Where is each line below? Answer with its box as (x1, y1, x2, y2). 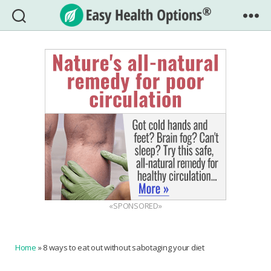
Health (135, 42, 169, 56)
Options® (135, 55, 184, 70)
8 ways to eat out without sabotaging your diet (43, 242, 204, 253)
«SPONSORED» (109, 200, 162, 211)
